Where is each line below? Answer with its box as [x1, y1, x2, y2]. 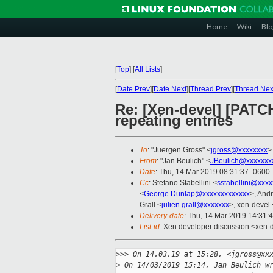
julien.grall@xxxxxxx [161, 200, 229, 210]
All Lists [135, 65, 160, 74]
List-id [140, 222, 160, 232]
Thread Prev [190, 85, 231, 93]
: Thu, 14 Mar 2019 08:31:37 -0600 [155, 168, 270, 177]
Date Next [154, 85, 186, 93]
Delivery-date [140, 211, 184, 221]
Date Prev [117, 85, 150, 93]
